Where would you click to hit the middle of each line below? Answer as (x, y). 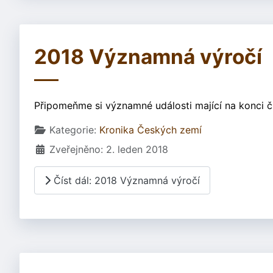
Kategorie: (73, 130)
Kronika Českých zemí (151, 130)
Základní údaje (68, 129)
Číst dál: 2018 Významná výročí (125, 180)
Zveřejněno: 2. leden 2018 (109, 150)
